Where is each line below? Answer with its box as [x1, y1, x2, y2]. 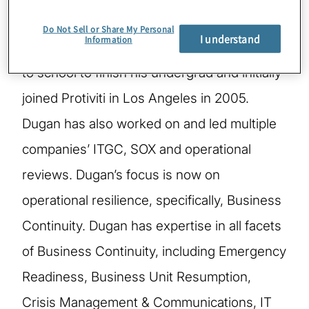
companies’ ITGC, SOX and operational [22, 141, 251, 157]
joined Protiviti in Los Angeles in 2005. [22, 90, 249, 106]
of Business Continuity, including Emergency [22, 243, 286, 259]
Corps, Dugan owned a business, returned [22, 39, 275, 55]
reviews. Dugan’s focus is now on [22, 166, 220, 183]
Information [84, 33, 132, 46]
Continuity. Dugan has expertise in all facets [22, 217, 281, 234]
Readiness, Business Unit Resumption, [22, 268, 251, 285]
